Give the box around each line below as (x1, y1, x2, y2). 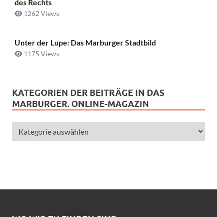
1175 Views (22, 49, 59, 58)
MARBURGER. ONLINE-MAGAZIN (12, 99, 149, 109)
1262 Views (22, 9, 59, 17)
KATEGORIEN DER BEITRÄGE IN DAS (12, 88, 164, 98)
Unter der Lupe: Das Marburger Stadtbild (15, 38, 156, 47)
